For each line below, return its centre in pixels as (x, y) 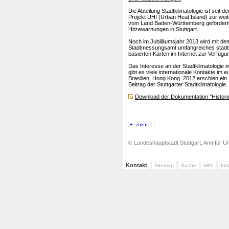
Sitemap (164, 165)
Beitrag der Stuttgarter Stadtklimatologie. (178, 84)
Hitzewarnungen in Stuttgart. (163, 29)
